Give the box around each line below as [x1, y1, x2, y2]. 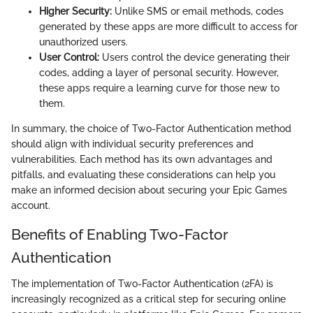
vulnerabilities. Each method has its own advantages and [11, 153, 272, 165]
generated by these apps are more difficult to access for [39, 20, 298, 32]
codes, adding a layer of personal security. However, [39, 66, 279, 78]
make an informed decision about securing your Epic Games [11, 184, 287, 196]
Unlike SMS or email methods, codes [112, 5, 284, 17]
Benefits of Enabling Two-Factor [11, 225, 228, 243]
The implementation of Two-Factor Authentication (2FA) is [11, 278, 273, 290]
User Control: [39, 51, 99, 63]
